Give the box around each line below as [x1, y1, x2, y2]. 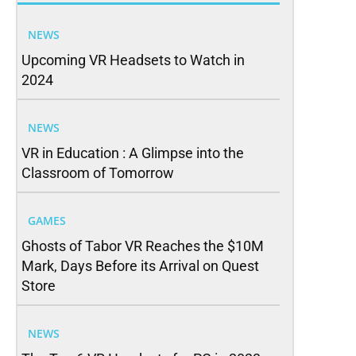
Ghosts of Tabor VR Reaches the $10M [21, 237, 264, 254]
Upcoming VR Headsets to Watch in [21, 51, 245, 68]
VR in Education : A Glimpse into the [21, 144, 244, 161]
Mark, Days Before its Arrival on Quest [21, 257, 259, 274]
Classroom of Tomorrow [21, 164, 174, 181]
